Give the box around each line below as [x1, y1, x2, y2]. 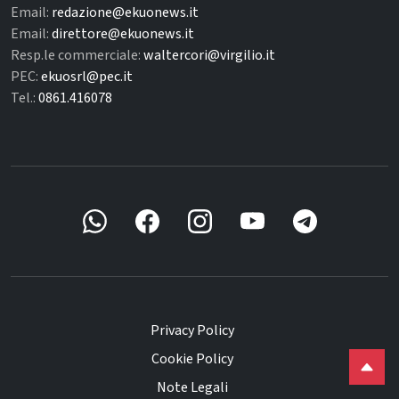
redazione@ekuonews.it [52, 3, 199, 23]
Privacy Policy [151, 321, 234, 341]
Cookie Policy [151, 349, 233, 370]
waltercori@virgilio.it [143, 45, 275, 66]
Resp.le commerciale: [11, 45, 143, 66]
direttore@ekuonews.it [52, 24, 194, 45]
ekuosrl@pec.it [41, 67, 133, 87]
